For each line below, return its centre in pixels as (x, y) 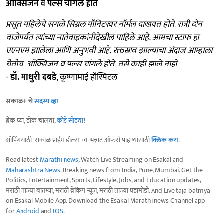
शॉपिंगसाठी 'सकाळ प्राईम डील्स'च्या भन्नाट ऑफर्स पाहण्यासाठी (78, 140)
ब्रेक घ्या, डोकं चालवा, (31, 120)
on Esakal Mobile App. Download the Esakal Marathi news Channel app (105, 200)
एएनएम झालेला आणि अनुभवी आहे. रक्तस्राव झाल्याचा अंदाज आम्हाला (109, 51)
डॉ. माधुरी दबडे (33, 77)
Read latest (23, 159)
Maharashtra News (33, 170)
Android (28, 211)
